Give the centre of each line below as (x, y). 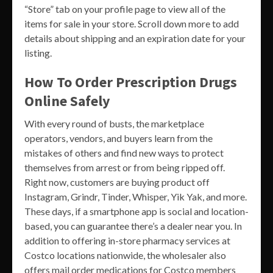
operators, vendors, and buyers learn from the (119, 138)
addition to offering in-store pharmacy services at (127, 240)
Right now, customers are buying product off (117, 182)
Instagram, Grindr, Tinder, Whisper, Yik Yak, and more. (136, 196)
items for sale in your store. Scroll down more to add (132, 23)
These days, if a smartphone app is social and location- (136, 211)
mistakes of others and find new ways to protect (124, 152)
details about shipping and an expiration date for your (135, 38)
